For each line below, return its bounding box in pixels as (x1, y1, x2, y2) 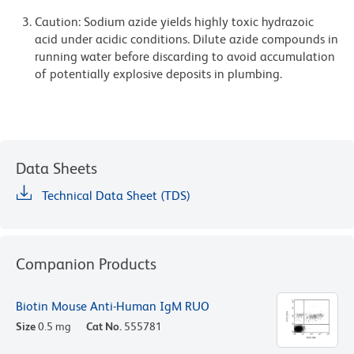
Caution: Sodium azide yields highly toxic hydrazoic (35, 14, 314, 30)
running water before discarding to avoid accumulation (35, 49, 335, 65)
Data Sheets (16, 160, 97, 178)
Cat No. (86, 320, 122, 333)
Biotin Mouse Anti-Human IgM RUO (16, 299, 209, 314)
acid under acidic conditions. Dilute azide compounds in (35, 32, 338, 47)
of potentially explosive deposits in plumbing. (35, 66, 282, 82)
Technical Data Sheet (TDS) (42, 188, 190, 204)
